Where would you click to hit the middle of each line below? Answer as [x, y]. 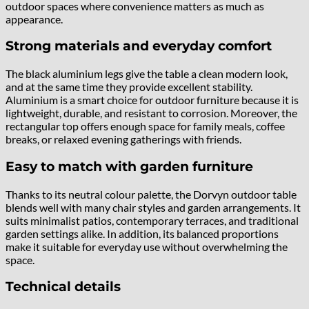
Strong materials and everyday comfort [139, 46]
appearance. [34, 19]
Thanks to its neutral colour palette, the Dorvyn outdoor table [151, 194]
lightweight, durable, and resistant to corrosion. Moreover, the [151, 113]
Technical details [63, 287]
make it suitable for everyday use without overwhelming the [147, 246]
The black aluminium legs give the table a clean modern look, [147, 74]
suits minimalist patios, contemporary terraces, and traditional [152, 220]
